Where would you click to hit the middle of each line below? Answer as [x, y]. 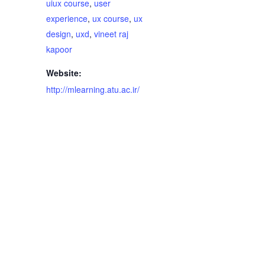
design [58, 34]
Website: [64, 73]
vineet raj [111, 34]
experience [67, 19]
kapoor [59, 49]
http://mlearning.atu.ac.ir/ [93, 90]
